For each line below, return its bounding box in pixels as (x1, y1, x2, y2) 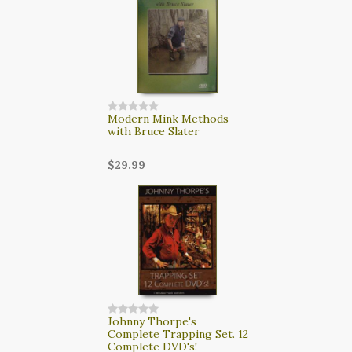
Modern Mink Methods (107, 111, 229, 126)
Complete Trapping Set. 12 (107, 326, 248, 341)
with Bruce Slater (107, 123, 200, 138)
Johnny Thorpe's (107, 313, 196, 328)
